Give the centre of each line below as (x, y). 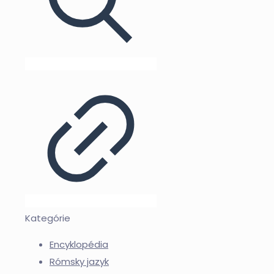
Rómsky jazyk (79, 262)
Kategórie (48, 218)
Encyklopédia (79, 245)
